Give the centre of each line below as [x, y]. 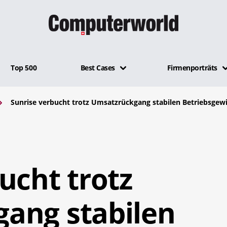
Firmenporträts [192, 67]
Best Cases [98, 67]
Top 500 [24, 67]
